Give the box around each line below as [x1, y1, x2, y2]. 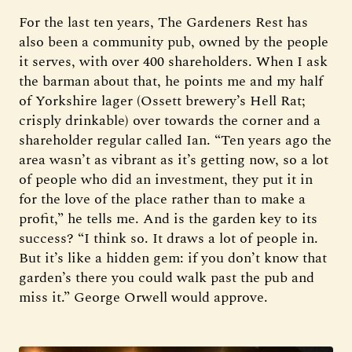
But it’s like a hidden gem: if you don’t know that [19, 247, 327, 269]
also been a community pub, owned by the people [19, 31, 328, 53]
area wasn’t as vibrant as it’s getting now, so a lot [19, 148, 328, 170]
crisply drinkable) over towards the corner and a [19, 109, 321, 131]
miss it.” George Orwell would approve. [19, 286, 272, 308]
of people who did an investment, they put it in [19, 168, 313, 190]
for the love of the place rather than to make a [19, 188, 306, 210]
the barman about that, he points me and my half [19, 70, 323, 92]
